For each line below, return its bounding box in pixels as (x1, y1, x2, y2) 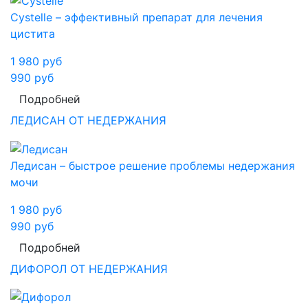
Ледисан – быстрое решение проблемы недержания (10, 158, 295, 173)
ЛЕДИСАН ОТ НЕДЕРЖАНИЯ (10, 113, 166, 128)
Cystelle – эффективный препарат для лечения (10, 10, 263, 25)
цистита (10, 27, 55, 41)
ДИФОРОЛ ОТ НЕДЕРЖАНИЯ (10, 261, 168, 276)
